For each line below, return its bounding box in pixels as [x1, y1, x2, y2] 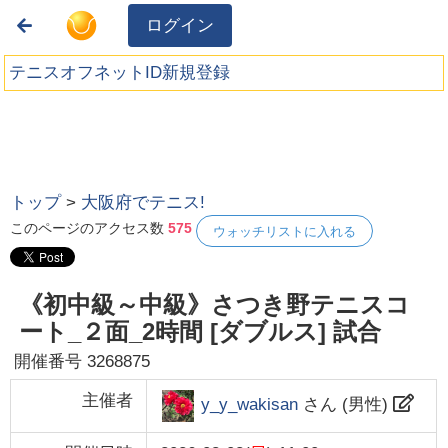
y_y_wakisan [200, 395, 298, 415]
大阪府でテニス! [81, 193, 206, 213]
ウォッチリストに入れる [213, 223, 357, 239]
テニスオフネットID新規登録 [9, 63, 231, 83]
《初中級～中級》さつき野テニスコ [18, 291, 410, 319]
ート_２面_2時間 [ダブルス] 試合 [18, 318, 381, 346]
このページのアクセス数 [10, 220, 169, 237]
